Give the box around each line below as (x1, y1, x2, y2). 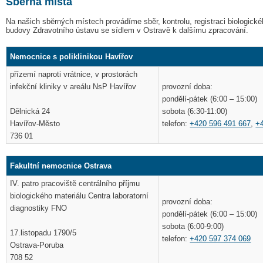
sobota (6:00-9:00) (162, 222, 224, 231)
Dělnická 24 (10, 107, 50, 116)
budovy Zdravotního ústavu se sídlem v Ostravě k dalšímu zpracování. (6, 26, 248, 35)
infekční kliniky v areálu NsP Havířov (10, 82, 137, 92)
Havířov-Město (10, 119, 60, 129)
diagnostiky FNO (10, 204, 68, 213)
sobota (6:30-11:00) (162, 106, 228, 116)
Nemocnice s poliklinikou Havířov (10, 52, 133, 62)
